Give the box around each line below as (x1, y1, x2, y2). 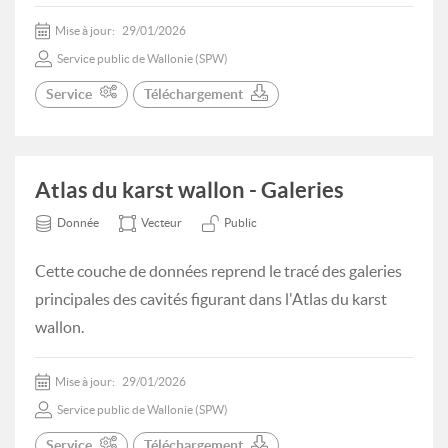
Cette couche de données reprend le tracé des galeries (35, 262, 402, 280)
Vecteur (141, 216, 182, 229)
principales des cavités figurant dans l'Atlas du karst (35, 290, 387, 308)
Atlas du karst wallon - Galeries (35, 177, 344, 202)
